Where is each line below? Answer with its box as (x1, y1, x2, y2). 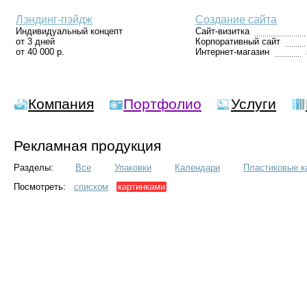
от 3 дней (16, 36, 55, 47)
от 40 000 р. (16, 47, 64, 57)
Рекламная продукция (14, 138, 161, 154)
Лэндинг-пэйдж (16, 14, 93, 25)
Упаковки (114, 162, 151, 173)
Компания (28, 96, 94, 112)
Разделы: (14, 162, 62, 173)
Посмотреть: (14, 182, 74, 193)
